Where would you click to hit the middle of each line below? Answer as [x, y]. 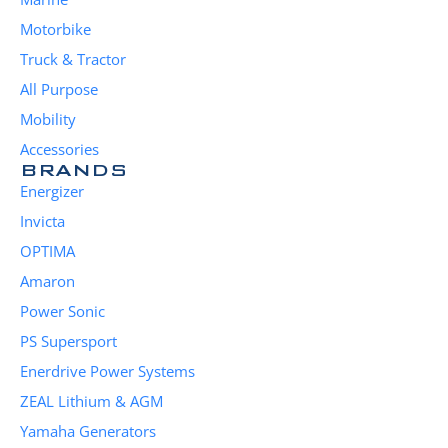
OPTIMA [47, 251]
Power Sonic [62, 311]
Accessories [59, 149]
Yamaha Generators [88, 431]
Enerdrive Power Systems [107, 371]
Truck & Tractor [73, 59]
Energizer [52, 191]
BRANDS [74, 170]
